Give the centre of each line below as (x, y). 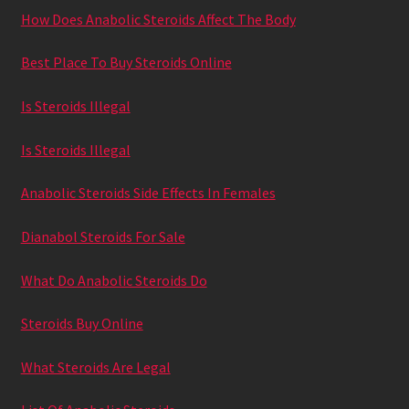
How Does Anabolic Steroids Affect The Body (158, 19)
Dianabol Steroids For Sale (103, 236)
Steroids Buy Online (82, 324)
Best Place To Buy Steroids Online (126, 63)
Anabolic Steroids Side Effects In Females (148, 193)
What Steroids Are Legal (95, 367)
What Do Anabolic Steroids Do (114, 280)
